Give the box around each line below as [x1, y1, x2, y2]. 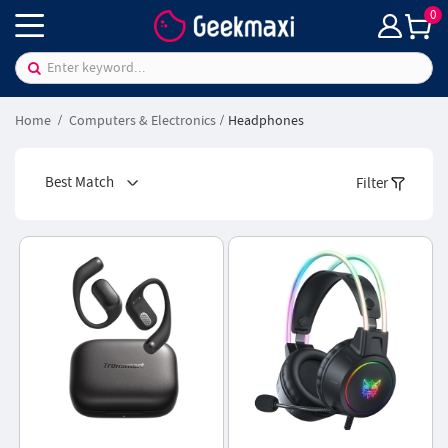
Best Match [45, 171, 117, 193]
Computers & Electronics [69, 110, 216, 131]
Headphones [228, 110, 304, 131]
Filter [356, 172, 388, 194]
